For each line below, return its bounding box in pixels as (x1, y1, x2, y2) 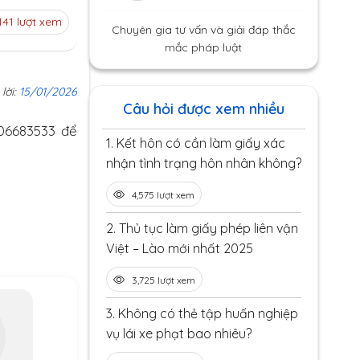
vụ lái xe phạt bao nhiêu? (105, 325, 252, 342)
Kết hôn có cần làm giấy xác (116, 135, 285, 151)
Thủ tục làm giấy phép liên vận (118, 220, 298, 236)
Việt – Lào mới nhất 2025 (105, 240, 253, 256)
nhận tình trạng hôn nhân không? (105, 155, 301, 171)
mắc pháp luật (165, 40, 243, 55)
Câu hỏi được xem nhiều (122, 100, 284, 118)
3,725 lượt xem (131, 274, 195, 286)
